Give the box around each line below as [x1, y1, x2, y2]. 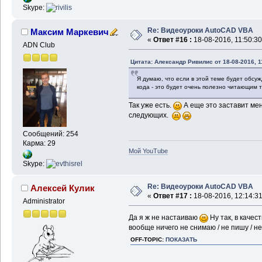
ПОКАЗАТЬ [165, 236, 197, 243]
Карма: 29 [22, 139, 56, 147]
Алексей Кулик [30, 183, 95, 194]
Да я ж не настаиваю [128, 213, 199, 222]
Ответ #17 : [153, 192, 192, 201]
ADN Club [22, 41, 55, 50]
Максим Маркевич [30, 27, 109, 37]
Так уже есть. [128, 101, 173, 110]
